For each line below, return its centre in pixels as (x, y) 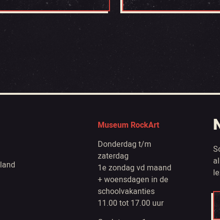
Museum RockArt (128, 125)
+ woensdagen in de (133, 180)
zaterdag (113, 156)
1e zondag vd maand (134, 168)
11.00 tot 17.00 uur (130, 203)
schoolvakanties (126, 192)
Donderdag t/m (124, 144)
